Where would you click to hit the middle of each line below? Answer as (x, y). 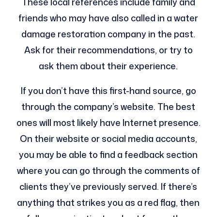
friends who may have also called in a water (108, 18)
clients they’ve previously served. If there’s (108, 186)
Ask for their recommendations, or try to (108, 50)
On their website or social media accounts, (108, 138)
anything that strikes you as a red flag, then (108, 202)
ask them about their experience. (108, 66)
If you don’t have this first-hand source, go (108, 90)
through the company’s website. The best (108, 106)
